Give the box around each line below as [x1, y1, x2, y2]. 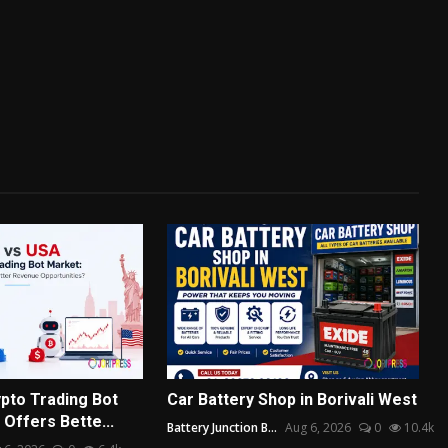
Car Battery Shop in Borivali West [167, 390, 418, 410]
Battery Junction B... [167, 419, 278, 437]
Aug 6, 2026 [285, 419, 352, 437]
